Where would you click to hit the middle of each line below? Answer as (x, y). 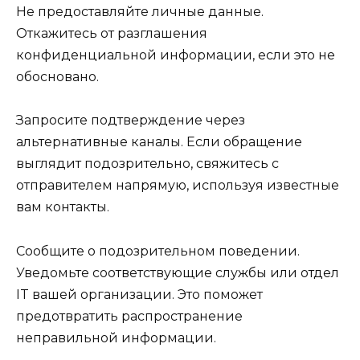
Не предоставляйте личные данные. (140, 12)
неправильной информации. (116, 337)
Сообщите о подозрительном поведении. (158, 251)
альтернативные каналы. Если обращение (159, 142)
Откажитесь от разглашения (112, 34)
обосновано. (57, 77)
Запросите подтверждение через (131, 121)
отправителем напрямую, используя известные (178, 186)
